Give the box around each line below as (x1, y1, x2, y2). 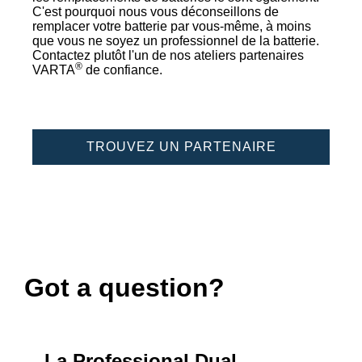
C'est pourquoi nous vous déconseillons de (32, 4, 279, 19)
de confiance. (82, 62, 162, 77)
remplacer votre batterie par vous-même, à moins (32, 19, 311, 33)
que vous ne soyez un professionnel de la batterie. (32, 33, 319, 48)
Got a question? (24, 272, 225, 302)
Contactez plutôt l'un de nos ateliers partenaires (32, 48, 304, 62)
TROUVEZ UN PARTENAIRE (86, 139, 276, 154)
